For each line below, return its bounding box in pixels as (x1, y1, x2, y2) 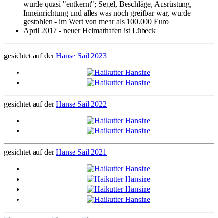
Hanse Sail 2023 (56, 52, 107, 60)
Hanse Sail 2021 (56, 148, 107, 156)
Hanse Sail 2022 (56, 100, 107, 108)
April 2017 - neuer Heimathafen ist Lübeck (23, 26, 156, 35)
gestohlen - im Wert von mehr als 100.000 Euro (23, 18, 169, 26)
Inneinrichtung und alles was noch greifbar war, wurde (23, 9, 191, 17)
